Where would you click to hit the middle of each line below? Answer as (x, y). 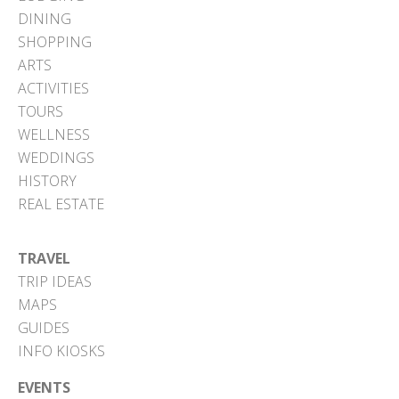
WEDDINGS (56, 157)
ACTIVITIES (53, 88)
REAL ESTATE (61, 204)
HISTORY (47, 180)
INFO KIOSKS (61, 350)
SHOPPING (55, 41)
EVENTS (44, 387)
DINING (45, 18)
